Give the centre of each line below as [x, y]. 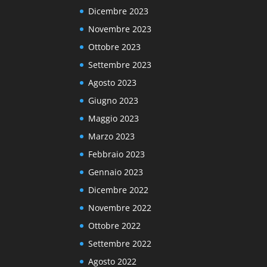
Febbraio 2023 [117, 154]
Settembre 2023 [120, 64]
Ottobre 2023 [115, 46]
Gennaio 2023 [116, 172]
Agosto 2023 [113, 82]
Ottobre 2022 [115, 225]
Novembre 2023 [120, 29]
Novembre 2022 [120, 207]
